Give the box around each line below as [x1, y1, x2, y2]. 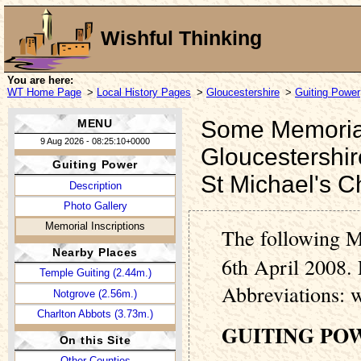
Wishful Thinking [101, 27, 262, 50]
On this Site [59, 333, 131, 346]
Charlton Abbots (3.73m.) [37, 308, 153, 321]
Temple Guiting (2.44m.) [39, 267, 151, 280]
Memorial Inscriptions [45, 219, 145, 232]
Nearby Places [52, 245, 139, 259]
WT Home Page [7, 85, 81, 98]
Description [68, 179, 122, 192]
